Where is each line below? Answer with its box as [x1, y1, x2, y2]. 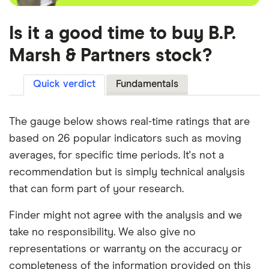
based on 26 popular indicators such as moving [9, 133, 241, 145]
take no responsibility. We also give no [9, 227, 196, 238]
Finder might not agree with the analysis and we [9, 210, 242, 222]
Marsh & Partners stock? [9, 47, 212, 65]
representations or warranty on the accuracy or [9, 244, 242, 255]
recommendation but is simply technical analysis [9, 167, 245, 178]
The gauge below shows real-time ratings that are [9, 116, 250, 128]
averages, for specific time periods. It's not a [9, 150, 224, 162]
